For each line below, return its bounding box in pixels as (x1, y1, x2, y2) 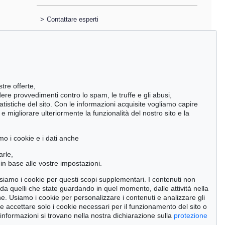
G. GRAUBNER (63, 212, 118, 221)
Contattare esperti (46, 16, 98, 24)
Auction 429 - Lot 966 (63, 203, 133, 212)
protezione (174, 211, 207, 219)
